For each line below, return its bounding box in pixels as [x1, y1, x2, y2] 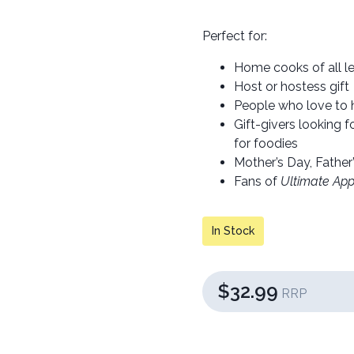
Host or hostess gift [234, 78, 352, 94]
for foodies [234, 135, 298, 151]
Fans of [234, 173, 281, 189]
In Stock [212, 224, 254, 237]
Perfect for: [202, 28, 270, 43]
